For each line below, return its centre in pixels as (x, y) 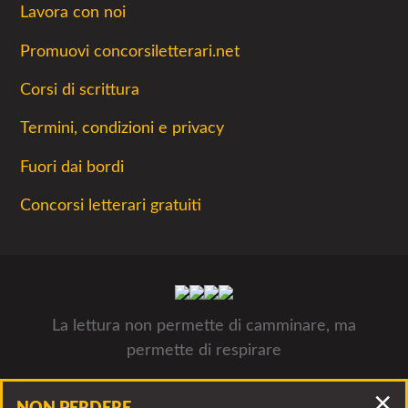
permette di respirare (204, 351)
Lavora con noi (73, 13)
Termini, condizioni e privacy (122, 128)
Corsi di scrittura (80, 89)
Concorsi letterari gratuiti (111, 206)
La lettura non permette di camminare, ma (204, 326)
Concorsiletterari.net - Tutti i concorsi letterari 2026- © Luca (204, 388)
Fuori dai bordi (72, 167)
